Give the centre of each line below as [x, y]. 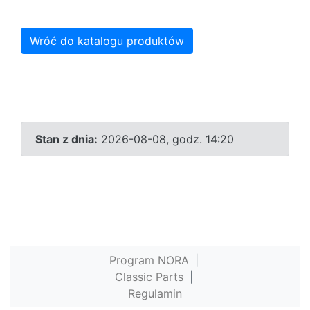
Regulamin [155, 293]
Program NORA [149, 260]
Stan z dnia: [66, 139]
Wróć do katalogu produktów [107, 40]
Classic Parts [149, 276]
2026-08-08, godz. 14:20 [166, 139]
